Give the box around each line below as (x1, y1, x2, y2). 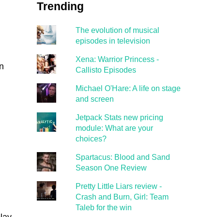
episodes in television (75, 37, 150, 45)
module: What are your (75, 124, 153, 132)
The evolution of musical (75, 26, 159, 34)
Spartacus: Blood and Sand (75, 153, 170, 161)
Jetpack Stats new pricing (75, 113, 163, 122)
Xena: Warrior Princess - (75, 55, 159, 63)
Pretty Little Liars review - (75, 182, 162, 190)
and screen (75, 95, 114, 103)
